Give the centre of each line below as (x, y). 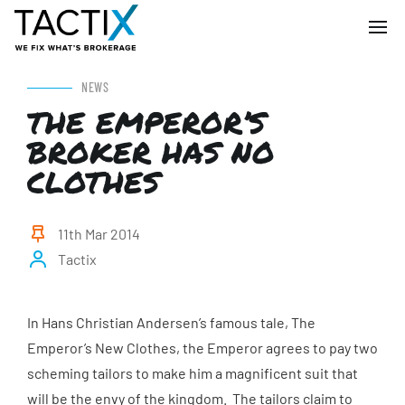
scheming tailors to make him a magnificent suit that (193, 373)
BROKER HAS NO (151, 151)
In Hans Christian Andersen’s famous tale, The (171, 322)
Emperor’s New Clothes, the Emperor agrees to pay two (202, 348)
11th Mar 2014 (99, 234)
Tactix (77, 259)
